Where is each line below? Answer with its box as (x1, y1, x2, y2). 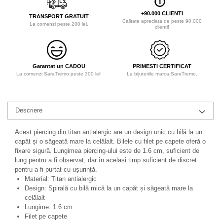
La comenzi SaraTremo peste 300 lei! (16, 71, 102, 77)
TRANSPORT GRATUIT (29, 13, 89, 20)
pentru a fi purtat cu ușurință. (15, 166, 97, 174)
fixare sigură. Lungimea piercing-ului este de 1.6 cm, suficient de (15, 147, 199, 155)
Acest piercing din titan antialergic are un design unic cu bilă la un (15, 128, 202, 136)
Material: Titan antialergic (25, 175, 97, 183)
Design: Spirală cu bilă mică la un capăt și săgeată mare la (25, 184, 193, 192)
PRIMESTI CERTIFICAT (133, 63, 191, 70)
